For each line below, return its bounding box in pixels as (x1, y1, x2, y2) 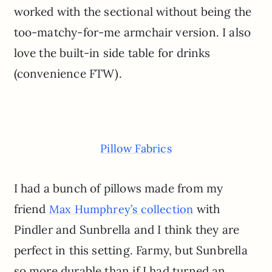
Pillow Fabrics (100, 141, 172, 155)
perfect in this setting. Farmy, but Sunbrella (13, 242, 248, 257)
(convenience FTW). (13, 66, 122, 81)
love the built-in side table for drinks (13, 46, 211, 61)
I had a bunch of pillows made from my (13, 180, 223, 195)
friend (13, 201, 49, 216)
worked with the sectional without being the (13, 4, 252, 19)
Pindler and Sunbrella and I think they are (13, 222, 240, 237)
